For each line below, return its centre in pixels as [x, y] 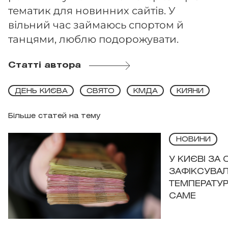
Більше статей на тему [54, 116]
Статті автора [45, 65]
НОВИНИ [193, 140]
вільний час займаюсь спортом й [96, 25]
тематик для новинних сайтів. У [92, 11]
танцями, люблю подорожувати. [93, 39]
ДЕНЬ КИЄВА [41, 91]
